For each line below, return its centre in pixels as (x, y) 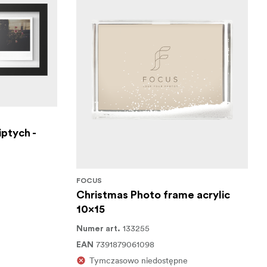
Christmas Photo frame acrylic (153, 195)
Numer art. (98, 229)
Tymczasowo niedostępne (138, 260)
